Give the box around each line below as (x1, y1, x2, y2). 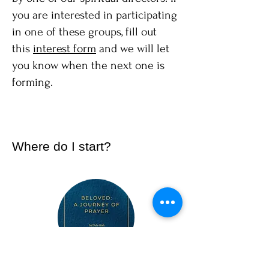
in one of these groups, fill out (12, 25, 157, 38)
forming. (12, 76, 53, 89)
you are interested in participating (12, 8, 177, 22)
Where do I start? (12, 139, 111, 153)
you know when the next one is (12, 59, 165, 72)
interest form (33, 42, 96, 55)
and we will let (96, 42, 169, 55)
